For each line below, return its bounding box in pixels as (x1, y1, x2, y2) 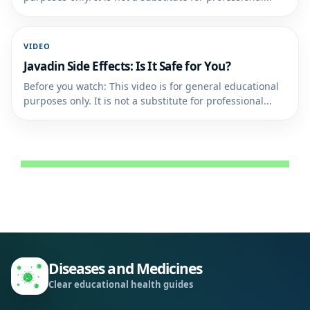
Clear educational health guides (48, 278, 193, 291)
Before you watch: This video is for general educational (24, 79, 279, 93)
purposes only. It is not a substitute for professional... (24, 93, 272, 107)
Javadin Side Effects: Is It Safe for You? (24, 57, 231, 74)
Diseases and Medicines (48, 259, 203, 279)
